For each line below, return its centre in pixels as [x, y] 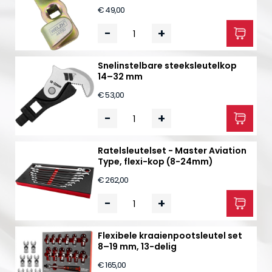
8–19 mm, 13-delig [137, 246]
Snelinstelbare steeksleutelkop [167, 66]
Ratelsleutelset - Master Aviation [172, 151]
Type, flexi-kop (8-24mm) [155, 161]
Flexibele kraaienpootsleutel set [170, 236]
